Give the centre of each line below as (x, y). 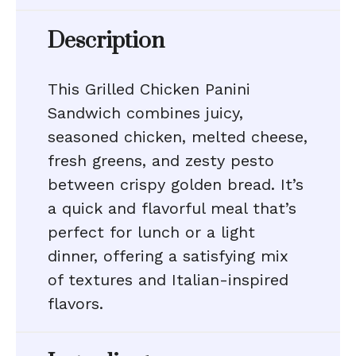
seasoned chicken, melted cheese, (178, 137)
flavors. (75, 304)
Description (106, 41)
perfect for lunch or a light (151, 232)
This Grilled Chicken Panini (149, 89)
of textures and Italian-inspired (168, 280)
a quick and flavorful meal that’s (172, 208)
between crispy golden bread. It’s (176, 184)
